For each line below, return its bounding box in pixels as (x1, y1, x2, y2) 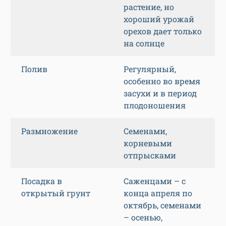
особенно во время (124, 76, 200, 87)
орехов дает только (124, 26, 202, 37)
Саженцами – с (124, 176, 186, 187)
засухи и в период (124, 88, 197, 99)
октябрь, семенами (124, 200, 201, 211)
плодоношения (124, 100, 186, 111)
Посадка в (21, 176, 62, 187)
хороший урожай (124, 14, 194, 25)
